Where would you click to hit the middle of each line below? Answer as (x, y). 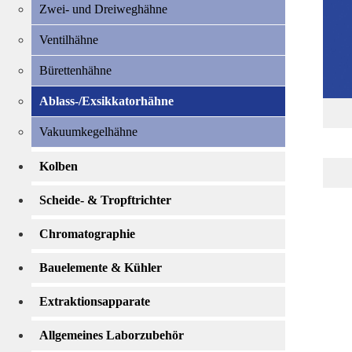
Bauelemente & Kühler (101, 268)
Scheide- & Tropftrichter (105, 200)
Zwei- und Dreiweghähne (103, 9)
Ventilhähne (69, 40)
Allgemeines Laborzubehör (112, 335)
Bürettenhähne (75, 70)
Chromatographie (87, 234)
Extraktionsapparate (95, 301)
